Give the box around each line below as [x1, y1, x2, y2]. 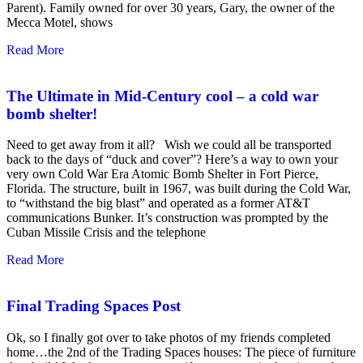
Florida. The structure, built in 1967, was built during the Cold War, [6, 181, 351, 196]
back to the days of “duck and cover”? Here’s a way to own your [6, 152, 338, 167]
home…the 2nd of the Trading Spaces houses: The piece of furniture [6, 344, 356, 359]
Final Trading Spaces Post [6, 297, 181, 314]
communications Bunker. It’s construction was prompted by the [6, 211, 328, 225]
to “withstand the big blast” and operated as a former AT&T [6, 196, 310, 211]
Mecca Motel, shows [6, 15, 113, 29]
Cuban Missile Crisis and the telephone [6, 225, 206, 240]
